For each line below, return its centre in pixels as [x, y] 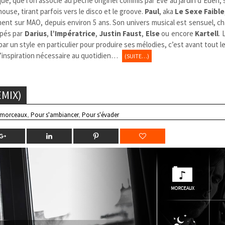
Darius [35, 33]
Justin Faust [121, 33]
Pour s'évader [101, 115]
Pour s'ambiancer [55, 115]
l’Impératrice [73, 33]
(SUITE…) [137, 56]
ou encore [177, 33]
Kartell [207, 33]
